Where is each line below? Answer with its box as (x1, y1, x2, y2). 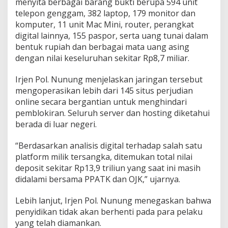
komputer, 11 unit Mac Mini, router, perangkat (15, 18, 194, 30)
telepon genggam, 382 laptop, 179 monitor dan (15, 7, 195, 19)
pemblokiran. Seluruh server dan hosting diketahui (15, 107, 210, 119)
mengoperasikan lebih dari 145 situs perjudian (15, 84, 193, 96)
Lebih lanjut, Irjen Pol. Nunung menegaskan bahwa (15, 194, 211, 206)
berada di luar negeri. (15, 118, 97, 130)
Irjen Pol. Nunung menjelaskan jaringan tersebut (15, 73, 203, 85)
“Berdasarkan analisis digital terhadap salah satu (15, 139, 202, 151)
